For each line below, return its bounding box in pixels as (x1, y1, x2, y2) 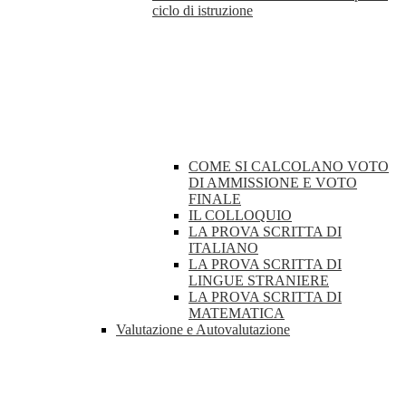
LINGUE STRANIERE (188, 273, 329, 289)
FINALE (188, 191, 241, 208)
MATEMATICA (188, 305, 285, 322)
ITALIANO (188, 240, 258, 256)
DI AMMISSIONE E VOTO (188, 175, 357, 191)
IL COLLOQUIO (188, 208, 292, 224)
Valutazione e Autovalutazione (116, 322, 290, 338)
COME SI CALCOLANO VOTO (188, 159, 389, 175)
